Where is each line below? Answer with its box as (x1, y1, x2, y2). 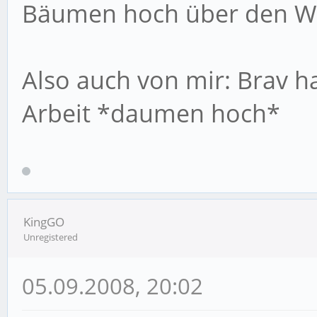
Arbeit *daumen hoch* (22, 97, 280, 130)
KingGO (23, 214, 64, 231)
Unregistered (23, 231, 78, 244)
